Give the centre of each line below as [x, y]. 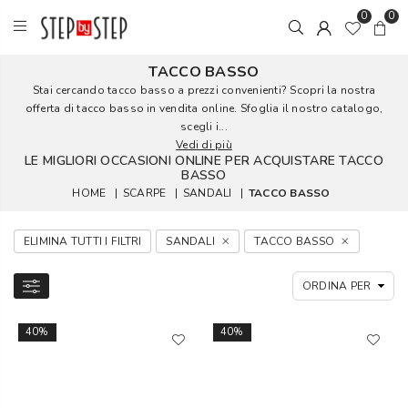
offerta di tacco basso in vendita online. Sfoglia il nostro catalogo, [204, 108]
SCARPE [144, 193]
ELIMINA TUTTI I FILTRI [83, 241]
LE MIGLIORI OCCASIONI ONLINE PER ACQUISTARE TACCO [204, 161]
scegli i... [204, 127]
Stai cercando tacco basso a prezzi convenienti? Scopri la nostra [204, 90]
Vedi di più [204, 145]
